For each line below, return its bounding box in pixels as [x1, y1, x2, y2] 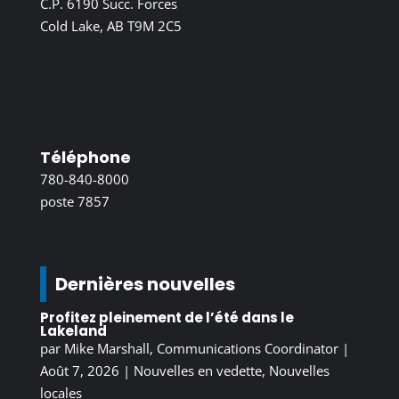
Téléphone [39, 145, 131, 168]
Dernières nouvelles [54, 271, 235, 297]
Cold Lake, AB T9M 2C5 [39, 16, 182, 35]
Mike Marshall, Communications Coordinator [63, 338, 338, 357]
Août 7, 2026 [39, 361, 119, 379]
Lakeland [39, 321, 107, 340]
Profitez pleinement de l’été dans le [39, 307, 294, 327]
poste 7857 [39, 191, 110, 210]
